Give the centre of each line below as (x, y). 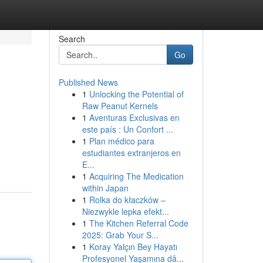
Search (72, 39)
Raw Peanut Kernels (120, 106)
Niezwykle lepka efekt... (125, 211)
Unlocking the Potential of (136, 94)
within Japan (105, 188)
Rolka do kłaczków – (127, 200)
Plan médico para (122, 141)
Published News (88, 82)
